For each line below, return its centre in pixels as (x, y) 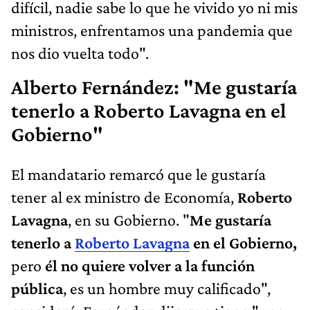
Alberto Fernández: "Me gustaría (154, 87)
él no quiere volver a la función (150, 265)
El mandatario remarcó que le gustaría (138, 174)
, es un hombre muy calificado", (167, 288)
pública (37, 288)
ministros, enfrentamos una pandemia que (152, 30)
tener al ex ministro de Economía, (124, 197)
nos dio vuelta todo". (80, 53)
